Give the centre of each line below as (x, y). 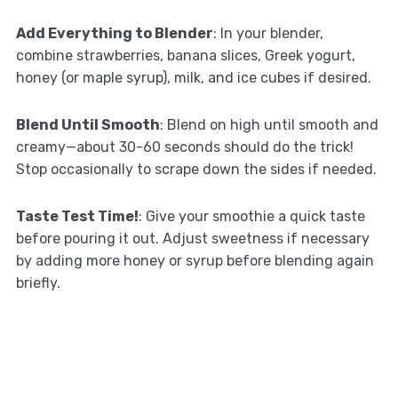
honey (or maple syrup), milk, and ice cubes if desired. (193, 77)
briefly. (38, 283)
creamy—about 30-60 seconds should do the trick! (184, 147)
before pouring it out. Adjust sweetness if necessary (192, 238)
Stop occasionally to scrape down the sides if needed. (196, 169)
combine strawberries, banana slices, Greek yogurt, (185, 55)
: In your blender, (268, 33)
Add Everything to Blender (114, 33)
